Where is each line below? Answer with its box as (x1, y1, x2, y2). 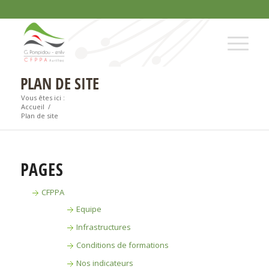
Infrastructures (76, 222, 131, 232)
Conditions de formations (76, 240, 169, 250)
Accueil (20, 102, 44, 111)
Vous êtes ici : (20, 93, 65, 102)
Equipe (76, 204, 101, 214)
